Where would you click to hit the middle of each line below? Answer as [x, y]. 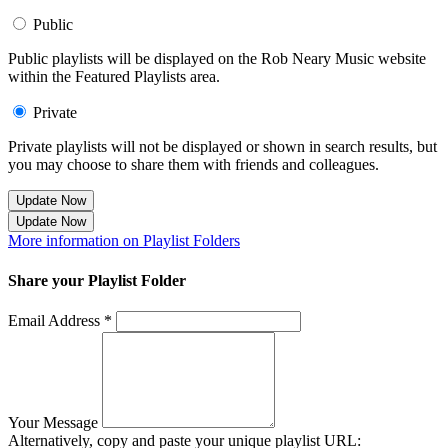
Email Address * [60, 320]
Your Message [53, 422]
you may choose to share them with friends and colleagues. [193, 165]
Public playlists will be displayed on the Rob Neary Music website [217, 59]
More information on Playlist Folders [124, 241]
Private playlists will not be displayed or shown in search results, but [222, 147]
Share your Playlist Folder [97, 280]
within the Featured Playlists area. [114, 77]
